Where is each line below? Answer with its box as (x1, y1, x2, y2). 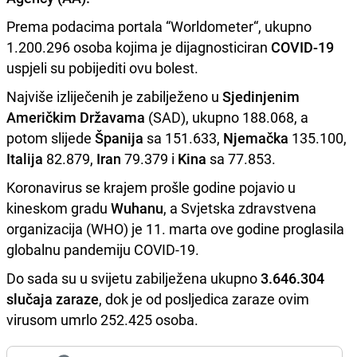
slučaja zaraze (6, 288, 99, 308)
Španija (95, 127, 143, 147)
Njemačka (223, 127, 288, 147)
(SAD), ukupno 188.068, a (145, 107, 308, 127)
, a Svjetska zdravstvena (163, 198, 316, 218)
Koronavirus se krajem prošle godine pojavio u (6, 177, 296, 197)
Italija (6, 148, 43, 168)
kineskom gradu (6, 198, 111, 218)
